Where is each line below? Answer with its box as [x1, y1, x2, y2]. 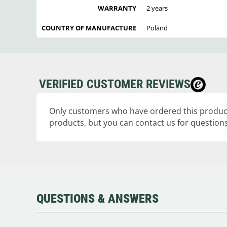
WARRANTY [98, 4, 136, 13]
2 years [146, 4, 168, 13]
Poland [146, 23, 168, 33]
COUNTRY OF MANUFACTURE [42, 23, 136, 33]
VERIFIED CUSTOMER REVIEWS [39, 77, 191, 92]
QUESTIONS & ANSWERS [36, 192, 159, 206]
